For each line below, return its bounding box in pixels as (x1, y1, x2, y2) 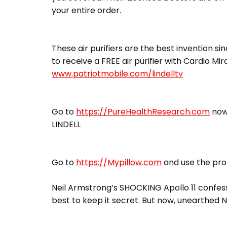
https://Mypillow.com (76, 157, 162, 169)
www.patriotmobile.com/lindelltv (52, 68, 183, 80)
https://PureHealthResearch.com (76, 106, 210, 118)
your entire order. (52, 5, 121, 17)
